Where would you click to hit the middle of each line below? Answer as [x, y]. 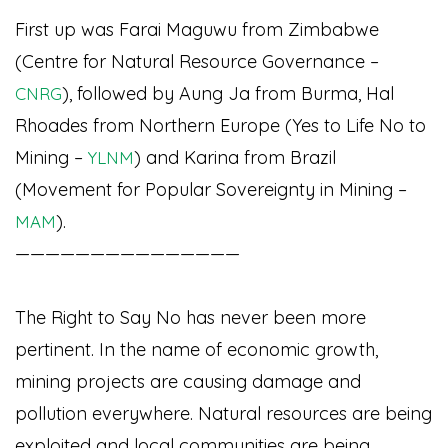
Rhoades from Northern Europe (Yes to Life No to [220, 125]
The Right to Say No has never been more [190, 317]
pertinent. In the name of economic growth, [196, 349]
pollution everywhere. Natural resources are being [223, 413]
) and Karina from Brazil [235, 157]
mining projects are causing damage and [188, 381]
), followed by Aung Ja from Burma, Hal [228, 93]
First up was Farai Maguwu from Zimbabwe [197, 29]
